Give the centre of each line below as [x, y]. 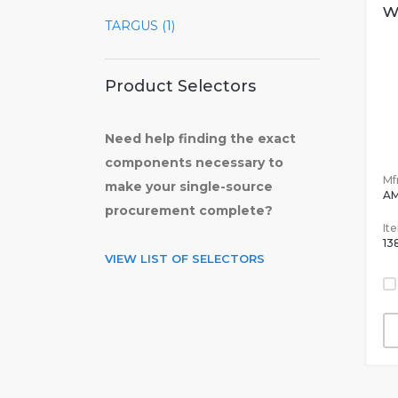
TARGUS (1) [140, 26]
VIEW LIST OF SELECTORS [185, 259]
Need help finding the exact [200, 139]
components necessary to [194, 163]
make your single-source [189, 187]
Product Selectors [180, 86]
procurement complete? [189, 211]
